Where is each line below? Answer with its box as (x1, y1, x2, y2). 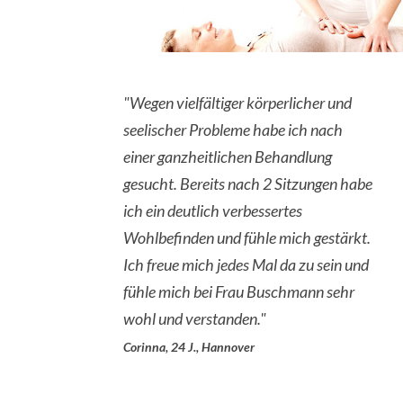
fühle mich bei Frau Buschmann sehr (123, 282, 354, 302)
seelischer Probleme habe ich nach (123, 120, 343, 140)
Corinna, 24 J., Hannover (123, 339, 255, 355)
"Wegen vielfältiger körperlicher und (123, 93, 352, 113)
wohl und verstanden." (123, 309, 266, 329)
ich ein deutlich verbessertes (123, 201, 302, 221)
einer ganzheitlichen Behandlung (123, 147, 332, 167)
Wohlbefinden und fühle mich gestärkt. (123, 228, 371, 248)
